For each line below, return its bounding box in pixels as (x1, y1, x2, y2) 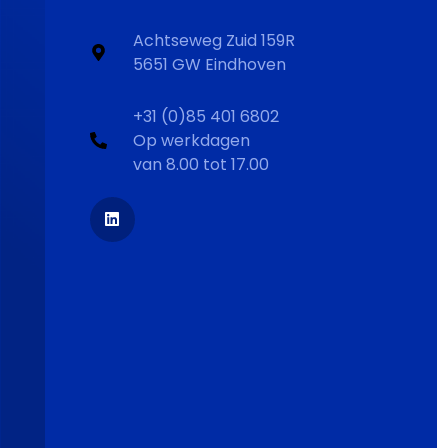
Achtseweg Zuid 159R (133, 28, 296, 52)
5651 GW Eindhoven (133, 52, 287, 76)
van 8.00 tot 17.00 (133, 152, 270, 176)
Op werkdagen (133, 128, 251, 152)
